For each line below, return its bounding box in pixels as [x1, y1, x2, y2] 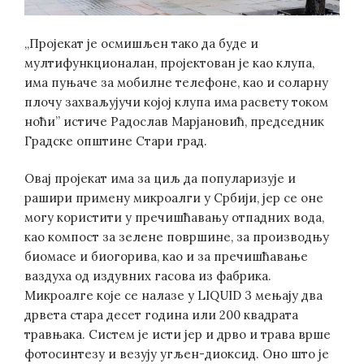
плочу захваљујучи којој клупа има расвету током [24, 93, 328, 110]
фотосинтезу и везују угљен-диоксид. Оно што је [24, 346, 329, 362]
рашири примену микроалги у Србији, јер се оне [24, 190, 323, 206]
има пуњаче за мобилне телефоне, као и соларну [24, 74, 328, 90]
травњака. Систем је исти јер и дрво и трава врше [24, 327, 331, 343]
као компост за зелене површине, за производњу [24, 229, 329, 245]
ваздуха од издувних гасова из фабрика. [24, 268, 271, 284]
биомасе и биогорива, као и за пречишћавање [24, 249, 308, 265]
